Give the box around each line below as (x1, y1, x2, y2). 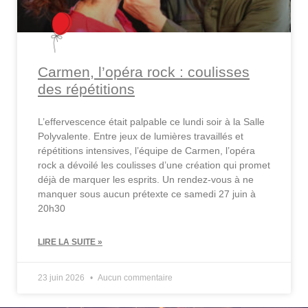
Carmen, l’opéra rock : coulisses (38, 64, 250, 80)
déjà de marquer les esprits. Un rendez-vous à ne (38, 174, 254, 186)
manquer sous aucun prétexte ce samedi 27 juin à (38, 188, 256, 200)
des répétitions (38, 81, 135, 98)
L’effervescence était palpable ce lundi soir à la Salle (38, 116, 265, 128)
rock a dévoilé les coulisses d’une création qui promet (38, 159, 270, 171)
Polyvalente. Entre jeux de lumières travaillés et (38, 131, 243, 142)
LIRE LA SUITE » (38, 237, 102, 247)
